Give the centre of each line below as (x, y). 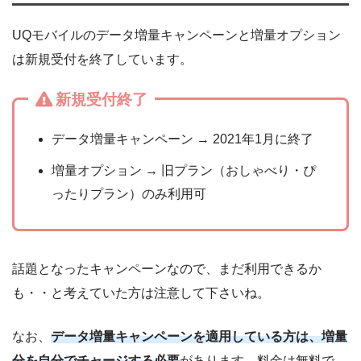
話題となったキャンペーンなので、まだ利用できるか (167, 268)
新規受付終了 (102, 99)
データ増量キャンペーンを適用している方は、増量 (199, 336)
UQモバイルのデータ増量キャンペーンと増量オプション (176, 35)
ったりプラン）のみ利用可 (129, 193)
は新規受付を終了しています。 (102, 59)
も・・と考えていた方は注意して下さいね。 (141, 293)
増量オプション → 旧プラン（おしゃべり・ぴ (184, 170)
